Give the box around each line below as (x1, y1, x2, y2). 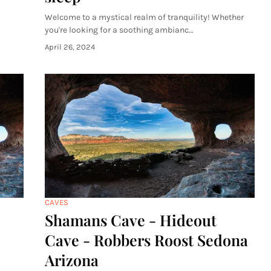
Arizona (45, 250, 99, 270)
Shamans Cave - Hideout (45, 210, 217, 230)
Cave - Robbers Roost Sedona (45, 230, 248, 250)
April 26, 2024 (45, 42, 95, 51)
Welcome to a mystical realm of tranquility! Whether (45, 12, 244, 22)
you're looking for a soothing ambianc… (45, 25, 194, 35)
